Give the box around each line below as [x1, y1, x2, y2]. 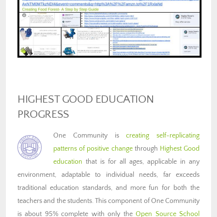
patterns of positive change [53, 145, 133, 153]
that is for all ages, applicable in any [82, 158, 200, 166]
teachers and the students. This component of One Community [17, 197, 200, 205]
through [132, 145, 160, 153]
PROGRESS [17, 108, 69, 121]
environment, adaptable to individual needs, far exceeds [17, 171, 200, 179]
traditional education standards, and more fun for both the [17, 184, 200, 192]
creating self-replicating [126, 132, 200, 140]
